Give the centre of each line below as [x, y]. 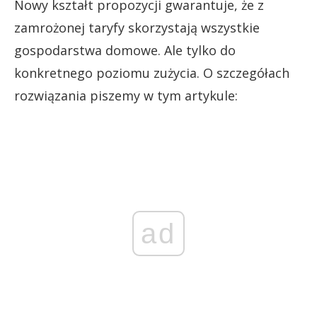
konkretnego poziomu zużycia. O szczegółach [152, 73]
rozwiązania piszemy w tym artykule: [126, 95]
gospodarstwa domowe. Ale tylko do [125, 50]
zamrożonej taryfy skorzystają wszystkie [137, 27]
